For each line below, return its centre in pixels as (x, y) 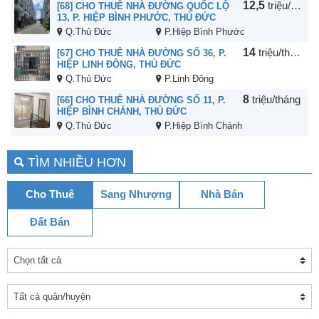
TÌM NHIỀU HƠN (77, 163)
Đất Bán (50, 223)
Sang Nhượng (136, 195)
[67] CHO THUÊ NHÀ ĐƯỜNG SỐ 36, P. (142, 53)
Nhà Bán (222, 195)
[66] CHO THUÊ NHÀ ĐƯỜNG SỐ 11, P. (141, 100)
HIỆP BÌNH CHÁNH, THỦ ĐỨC (122, 112)
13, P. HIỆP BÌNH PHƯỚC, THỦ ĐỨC (136, 18)
